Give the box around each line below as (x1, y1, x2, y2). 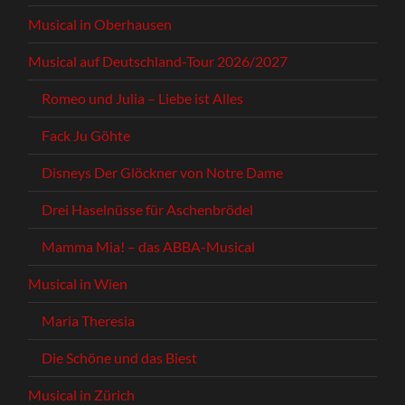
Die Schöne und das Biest (42, 348, 198, 366)
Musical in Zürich (28, 385, 136, 403)
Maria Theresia (42, 311, 136, 329)
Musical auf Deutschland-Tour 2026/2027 (28, 52, 288, 70)
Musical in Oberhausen (28, 14, 173, 33)
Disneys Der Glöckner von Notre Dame (42, 163, 284, 181)
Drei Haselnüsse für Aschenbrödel (42, 200, 254, 218)
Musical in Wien (28, 274, 128, 292)
